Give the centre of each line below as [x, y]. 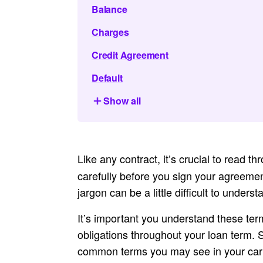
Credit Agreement [130, 55]
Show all [122, 101]
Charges [110, 32]
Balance [109, 9]
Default [107, 78]
